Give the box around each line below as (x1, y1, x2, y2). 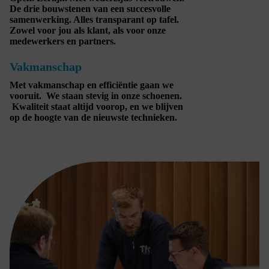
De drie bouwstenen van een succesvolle (10, 3, 171, 14)
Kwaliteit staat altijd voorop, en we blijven (10, 101, 183, 112)
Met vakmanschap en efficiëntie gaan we (10, 79, 174, 90)
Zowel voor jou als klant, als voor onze (10, 25, 166, 35)
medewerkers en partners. (10, 35, 116, 46)
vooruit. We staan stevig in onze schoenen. (10, 90, 182, 101)
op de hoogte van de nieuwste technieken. (10, 112, 177, 122)
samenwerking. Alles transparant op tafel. (10, 14, 179, 25)
